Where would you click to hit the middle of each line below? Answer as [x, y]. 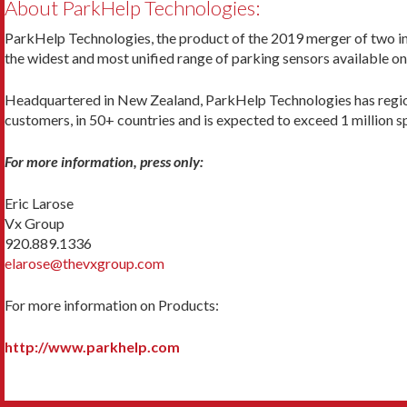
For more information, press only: [104, 162]
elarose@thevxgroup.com [84, 263]
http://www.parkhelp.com [92, 347]
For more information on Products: [112, 305]
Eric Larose [39, 203]
